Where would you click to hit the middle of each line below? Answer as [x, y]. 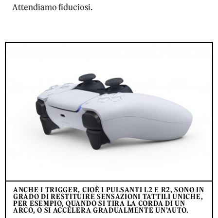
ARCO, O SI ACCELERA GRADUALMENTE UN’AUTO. [101, 210]
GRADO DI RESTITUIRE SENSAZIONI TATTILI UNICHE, [108, 196]
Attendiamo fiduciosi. [53, 8]
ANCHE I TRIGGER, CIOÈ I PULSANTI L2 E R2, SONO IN [109, 190]
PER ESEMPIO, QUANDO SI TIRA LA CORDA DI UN [99, 203]
